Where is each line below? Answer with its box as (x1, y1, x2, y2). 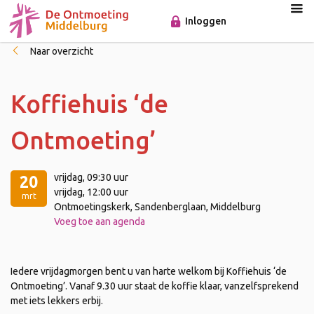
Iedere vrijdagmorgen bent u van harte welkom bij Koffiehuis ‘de (11, 266, 287, 277)
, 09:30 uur (83, 172, 128, 183)
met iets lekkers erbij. (11, 295, 103, 306)
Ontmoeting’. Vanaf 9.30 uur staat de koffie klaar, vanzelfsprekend (11, 280, 299, 292)
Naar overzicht (30, 46, 93, 57)
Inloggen (185, 15, 227, 27)
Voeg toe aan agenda (54, 216, 145, 227)
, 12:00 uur (83, 186, 128, 198)
